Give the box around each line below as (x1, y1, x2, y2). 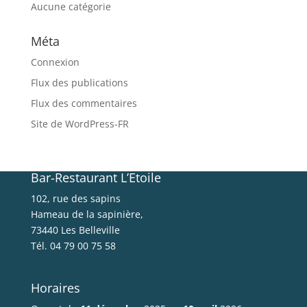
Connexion (30, 55, 79, 69)
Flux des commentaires (30, 96, 137, 110)
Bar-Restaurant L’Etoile (30, 169, 161, 186)
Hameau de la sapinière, (30, 207, 143, 221)
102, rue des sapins (30, 191, 121, 205)
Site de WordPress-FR (30, 116, 129, 130)
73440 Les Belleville (30, 223, 120, 236)
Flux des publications (30, 75, 128, 89)
